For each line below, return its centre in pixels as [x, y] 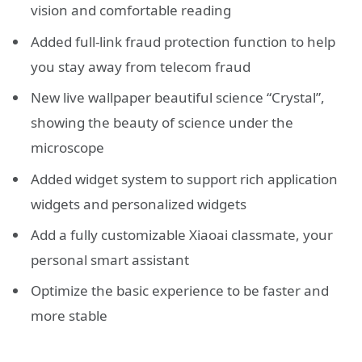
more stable [71, 316]
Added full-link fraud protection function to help [183, 41]
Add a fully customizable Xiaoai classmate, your [182, 234]
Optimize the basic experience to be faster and [180, 291]
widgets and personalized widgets [139, 204]
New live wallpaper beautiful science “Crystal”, [178, 98]
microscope [67, 148]
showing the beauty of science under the [162, 123]
